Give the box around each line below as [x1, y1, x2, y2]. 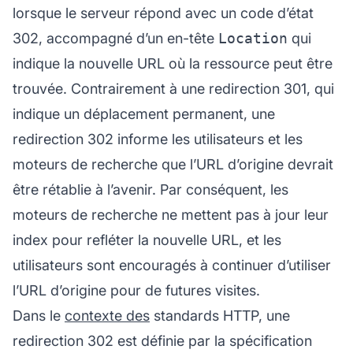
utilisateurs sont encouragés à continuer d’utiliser [13, 256, 331, 273]
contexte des [65, 307, 150, 324]
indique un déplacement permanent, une [13, 105, 275, 122]
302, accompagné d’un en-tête [13, 29, 218, 46]
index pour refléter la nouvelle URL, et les [13, 231, 281, 248]
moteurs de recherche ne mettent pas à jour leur [13, 206, 329, 223]
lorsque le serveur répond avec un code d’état [13, 4, 314, 21]
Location [218, 29, 288, 46]
